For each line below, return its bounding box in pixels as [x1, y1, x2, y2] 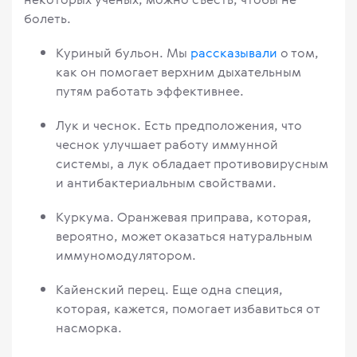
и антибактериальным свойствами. [56, 174, 277, 192]
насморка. [56, 319, 122, 337]
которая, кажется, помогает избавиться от [56, 300, 320, 318]
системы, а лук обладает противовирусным [56, 155, 328, 173]
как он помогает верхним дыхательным [56, 63, 301, 81]
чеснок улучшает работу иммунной [56, 135, 278, 154]
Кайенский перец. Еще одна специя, [56, 280, 283, 299]
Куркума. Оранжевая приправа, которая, [56, 208, 312, 226]
